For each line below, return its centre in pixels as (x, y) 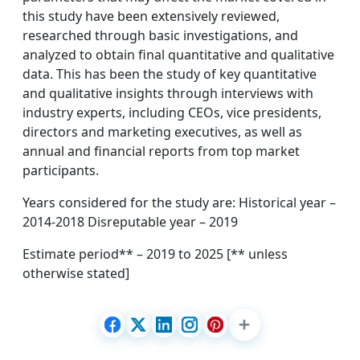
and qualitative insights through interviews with (168, 93)
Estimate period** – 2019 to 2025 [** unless (155, 254)
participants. (61, 170)
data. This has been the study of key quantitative (170, 74)
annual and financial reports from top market (161, 151)
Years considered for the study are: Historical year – (179, 202)
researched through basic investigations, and (160, 35)
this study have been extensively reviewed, (151, 16)
